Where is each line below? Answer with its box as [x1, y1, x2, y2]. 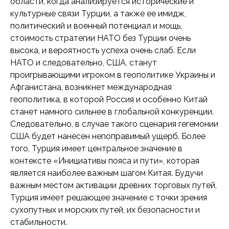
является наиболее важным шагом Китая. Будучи [10, 168, 203, 178]
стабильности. [10, 217, 67, 227]
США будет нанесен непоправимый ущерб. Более [10, 131, 205, 141]
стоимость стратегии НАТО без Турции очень [10, 33, 191, 43]
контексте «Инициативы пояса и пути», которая [10, 156, 199, 166]
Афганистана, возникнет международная [10, 82, 172, 92]
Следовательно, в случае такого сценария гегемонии [10, 119, 218, 129]
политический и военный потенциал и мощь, [10, 21, 182, 31]
